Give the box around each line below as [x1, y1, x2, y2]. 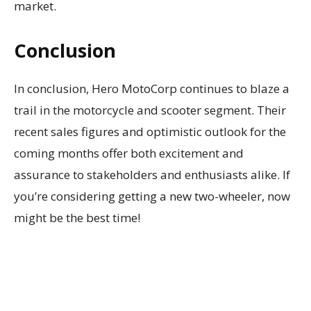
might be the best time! [14, 210, 140, 226]
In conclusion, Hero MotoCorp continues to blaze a [14, 81, 289, 96]
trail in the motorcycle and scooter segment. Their [14, 102, 286, 118]
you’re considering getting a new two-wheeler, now [14, 188, 290, 204]
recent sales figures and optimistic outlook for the [14, 124, 286, 140]
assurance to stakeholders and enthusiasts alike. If [14, 167, 290, 183]
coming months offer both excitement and [14, 145, 244, 161]
